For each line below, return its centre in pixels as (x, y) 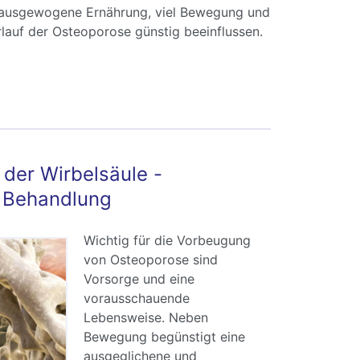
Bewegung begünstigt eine (164, 337)
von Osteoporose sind (150, 260)
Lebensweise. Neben (145, 318)
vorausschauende (136, 299)
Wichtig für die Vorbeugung (167, 241)
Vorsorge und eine (139, 279)
